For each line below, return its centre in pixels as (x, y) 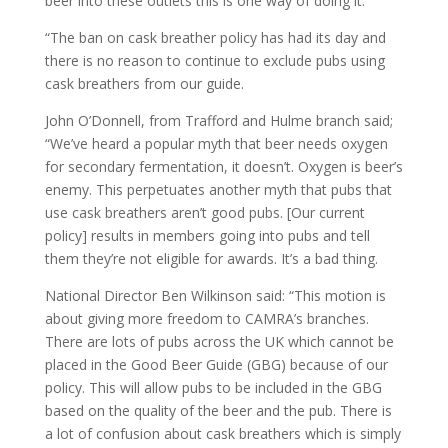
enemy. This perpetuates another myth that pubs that (218, 189)
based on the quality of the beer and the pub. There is (218, 410)
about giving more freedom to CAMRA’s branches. (206, 318)
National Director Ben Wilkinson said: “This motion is (215, 295)
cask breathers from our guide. (144, 83)
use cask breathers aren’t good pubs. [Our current (204, 212)
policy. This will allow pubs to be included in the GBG (213, 387)
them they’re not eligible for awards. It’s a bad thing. (211, 258)
